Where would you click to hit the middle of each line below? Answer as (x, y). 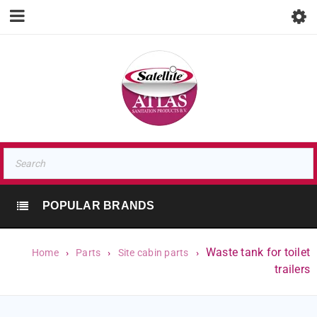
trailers (292, 269)
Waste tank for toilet (258, 252)
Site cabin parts (153, 253)
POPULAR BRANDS (99, 206)
